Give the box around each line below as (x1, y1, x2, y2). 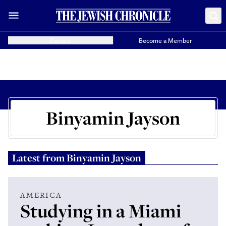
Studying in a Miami (20, 198, 182, 223)
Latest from (12, 151, 67, 164)
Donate (50, 35, 71, 45)
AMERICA (20, 190, 62, 200)
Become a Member (139, 35, 193, 45)
